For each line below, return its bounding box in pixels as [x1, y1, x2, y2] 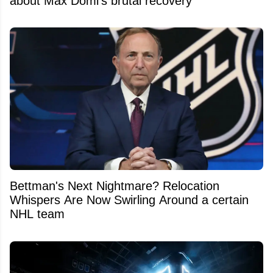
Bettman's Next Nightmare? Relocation [10, 179, 219, 193]
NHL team [10, 207, 65, 221]
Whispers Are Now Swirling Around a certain [10, 193, 249, 207]
